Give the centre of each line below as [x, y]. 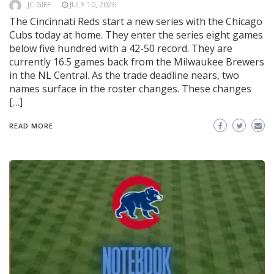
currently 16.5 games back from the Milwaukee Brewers [137, 62]
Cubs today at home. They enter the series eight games [136, 35]
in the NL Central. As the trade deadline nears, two [124, 76]
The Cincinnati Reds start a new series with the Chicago [136, 22]
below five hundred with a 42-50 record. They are [121, 49]
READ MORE [31, 126]
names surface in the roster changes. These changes [130, 89]
